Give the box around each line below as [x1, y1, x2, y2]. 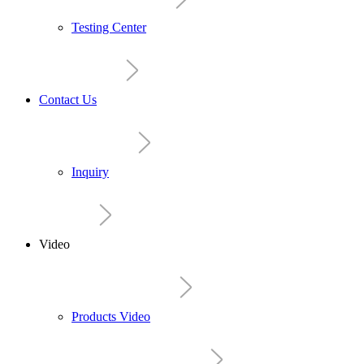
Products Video [71, 310, 150, 323]
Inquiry [71, 165, 109, 179]
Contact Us [39, 93, 97, 106]
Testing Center [71, 20, 146, 34]
